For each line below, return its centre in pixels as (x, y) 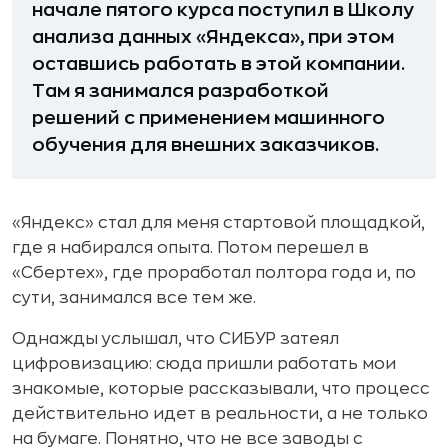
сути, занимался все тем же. (134, 298)
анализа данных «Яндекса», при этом (213, 37)
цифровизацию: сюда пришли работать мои (204, 364)
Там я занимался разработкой (180, 91)
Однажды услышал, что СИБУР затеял (175, 339)
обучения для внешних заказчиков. (205, 145)
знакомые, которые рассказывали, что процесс (221, 389)
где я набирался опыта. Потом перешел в (190, 248)
